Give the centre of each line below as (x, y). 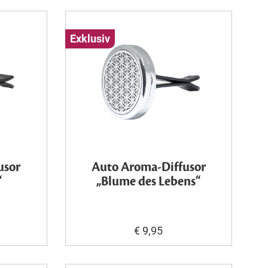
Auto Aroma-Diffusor (148, 167)
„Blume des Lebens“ (148, 182)
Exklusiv (90, 39)
